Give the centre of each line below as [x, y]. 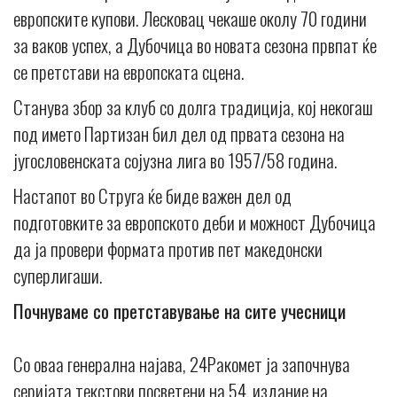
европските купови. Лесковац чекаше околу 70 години [190, 19]
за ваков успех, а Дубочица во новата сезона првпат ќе [195, 45]
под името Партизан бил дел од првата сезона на [179, 134]
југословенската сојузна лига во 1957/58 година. [175, 160]
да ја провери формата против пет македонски [168, 249]
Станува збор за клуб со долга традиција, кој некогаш [193, 107]
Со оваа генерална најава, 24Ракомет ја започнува [182, 364]
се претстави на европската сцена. [128, 72]
